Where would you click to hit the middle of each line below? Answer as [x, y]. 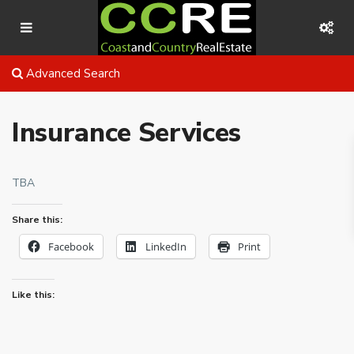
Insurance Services [126, 133]
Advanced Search [72, 73]
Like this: [33, 295]
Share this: [37, 220]
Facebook [71, 247]
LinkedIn [166, 247]
